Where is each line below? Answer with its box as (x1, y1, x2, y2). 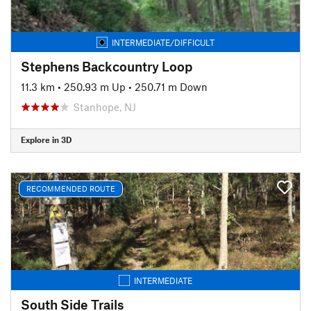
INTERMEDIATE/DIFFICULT (112, 37, 215, 47)
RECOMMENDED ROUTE (26, 184, 115, 193)
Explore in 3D (21, 135, 72, 144)
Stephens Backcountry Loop (21, 58, 192, 74)
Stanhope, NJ (73, 100, 136, 113)
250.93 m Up (64, 80, 126, 93)
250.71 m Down (135, 80, 208, 93)
